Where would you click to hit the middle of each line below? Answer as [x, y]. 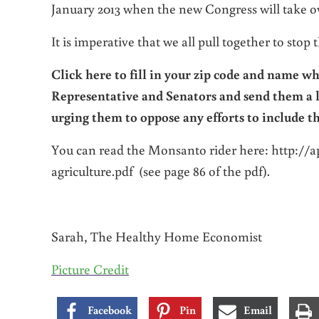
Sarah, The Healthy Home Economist [157, 236]
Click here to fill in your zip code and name [175, 73]
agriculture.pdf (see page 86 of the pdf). [161, 170]
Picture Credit [90, 268]
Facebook [110, 309]
